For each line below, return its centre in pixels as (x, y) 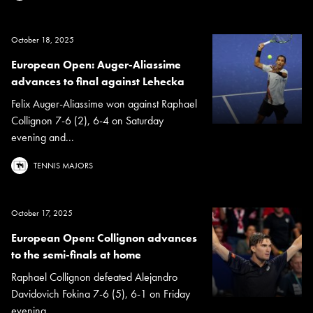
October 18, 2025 (43, 40)
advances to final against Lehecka (98, 82)
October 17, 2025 (42, 213)
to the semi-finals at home (76, 255)
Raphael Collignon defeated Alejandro (94, 277)
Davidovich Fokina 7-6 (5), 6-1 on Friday (101, 294)
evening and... (43, 138)
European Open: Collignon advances (104, 238)
